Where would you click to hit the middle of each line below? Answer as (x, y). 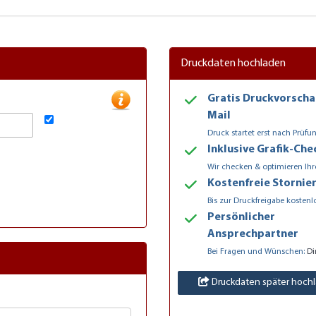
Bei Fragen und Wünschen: (257, 251)
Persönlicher (241, 217)
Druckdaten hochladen (233, 63)
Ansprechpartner (253, 234)
